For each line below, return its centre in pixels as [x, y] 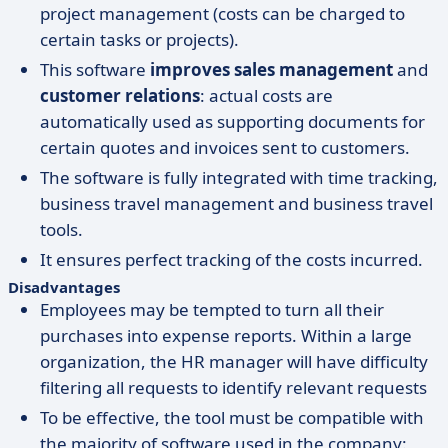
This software [95, 69]
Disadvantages [64, 287]
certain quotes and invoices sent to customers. [225, 147]
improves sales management [271, 69]
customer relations [120, 95]
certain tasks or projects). [139, 39]
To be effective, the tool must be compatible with [232, 417]
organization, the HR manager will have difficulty [234, 361]
